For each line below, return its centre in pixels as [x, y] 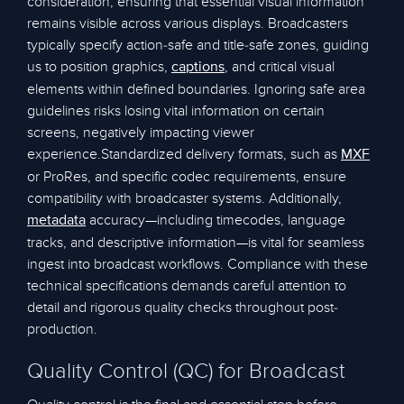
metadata [56, 221]
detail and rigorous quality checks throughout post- [183, 308]
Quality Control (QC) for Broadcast [186, 371]
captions [198, 68]
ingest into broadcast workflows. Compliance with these [197, 264]
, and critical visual [280, 67]
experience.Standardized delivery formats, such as [184, 154]
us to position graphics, [99, 67]
